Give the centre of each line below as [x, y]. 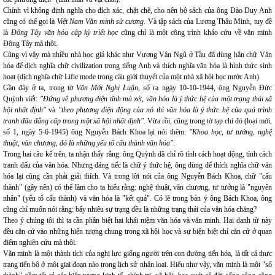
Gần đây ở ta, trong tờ [40, 88]
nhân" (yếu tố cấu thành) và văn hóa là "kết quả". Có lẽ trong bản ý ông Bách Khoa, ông [137, 198]
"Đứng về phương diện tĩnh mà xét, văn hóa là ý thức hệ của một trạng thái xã [156, 99]
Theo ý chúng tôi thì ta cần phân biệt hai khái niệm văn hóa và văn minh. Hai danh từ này [137, 220]
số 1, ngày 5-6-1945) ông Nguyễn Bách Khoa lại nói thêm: [96, 132]
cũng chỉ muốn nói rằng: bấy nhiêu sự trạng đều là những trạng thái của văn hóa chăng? [130, 209]
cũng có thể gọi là [30, 21]
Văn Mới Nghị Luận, [108, 88]
